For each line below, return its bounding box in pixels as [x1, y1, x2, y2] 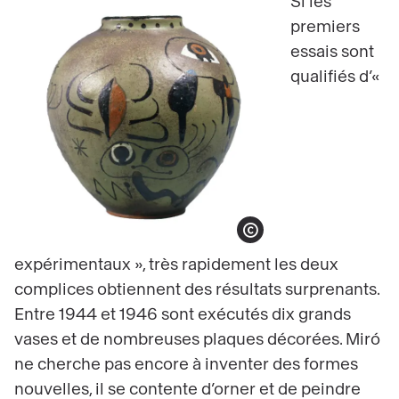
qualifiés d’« [290, 69, 380, 85]
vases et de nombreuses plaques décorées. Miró [14, 331, 380, 348]
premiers [290, 19, 360, 36]
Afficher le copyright [250, 232, 304, 245]
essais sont [290, 44, 374, 61]
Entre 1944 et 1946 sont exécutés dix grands [14, 306, 351, 323]
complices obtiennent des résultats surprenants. [14, 281, 379, 298]
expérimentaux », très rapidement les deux [14, 256, 338, 273]
